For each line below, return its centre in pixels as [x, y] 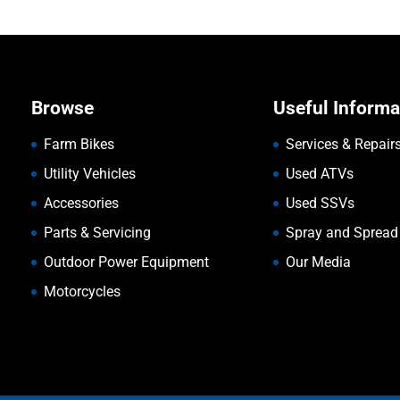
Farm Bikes [79, 144]
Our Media [318, 262]
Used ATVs [319, 173]
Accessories [81, 203]
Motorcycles [82, 291]
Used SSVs [320, 203]
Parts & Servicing [97, 232]
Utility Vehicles [89, 173]
